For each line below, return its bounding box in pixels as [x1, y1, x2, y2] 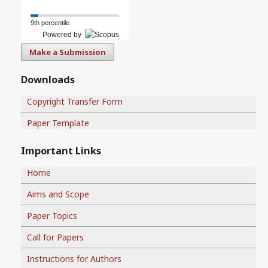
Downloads [21, 73, 75, 87]
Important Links [21, 144, 101, 158]
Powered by [42, 31, 85, 39]
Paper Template [27, 117, 89, 129]
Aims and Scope [27, 188, 89, 200]
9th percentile [31, 19, 69, 26]
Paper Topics [27, 209, 77, 221]
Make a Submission [29, 47, 106, 57]
